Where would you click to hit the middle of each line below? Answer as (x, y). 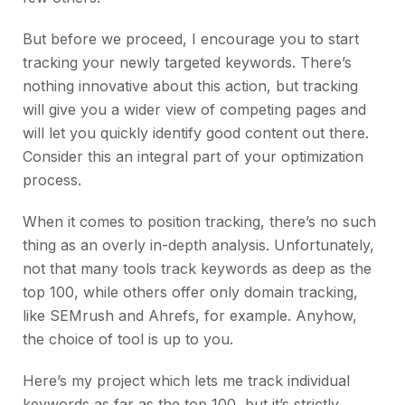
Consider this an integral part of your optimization (193, 157)
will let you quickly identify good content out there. (196, 133)
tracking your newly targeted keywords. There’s (187, 63)
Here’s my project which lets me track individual (186, 381)
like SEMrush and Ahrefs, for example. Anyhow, (190, 316)
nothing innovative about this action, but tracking (190, 86)
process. (52, 180)
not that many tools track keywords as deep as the (197, 269)
